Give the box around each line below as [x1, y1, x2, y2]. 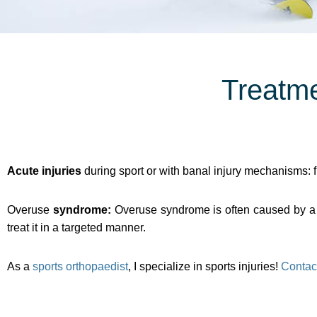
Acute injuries [7, 164, 84, 177]
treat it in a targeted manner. [7, 221, 146, 234]
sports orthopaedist [33, 260, 128, 272]
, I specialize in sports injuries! [128, 260, 281, 272]
